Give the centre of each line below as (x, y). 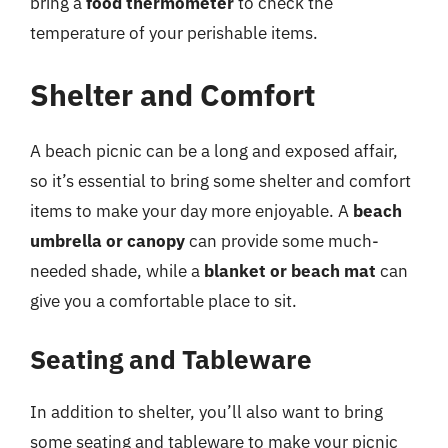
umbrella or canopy (107, 240)
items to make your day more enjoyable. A (191, 210)
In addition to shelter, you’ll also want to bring (206, 412)
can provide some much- (282, 240)
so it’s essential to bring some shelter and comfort (220, 180)
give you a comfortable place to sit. (163, 300)
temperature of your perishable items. (174, 33)
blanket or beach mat (290, 270)
